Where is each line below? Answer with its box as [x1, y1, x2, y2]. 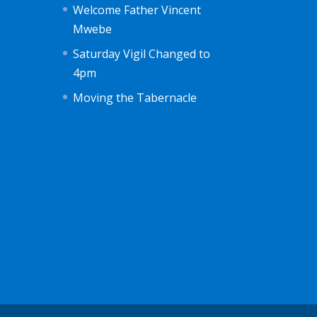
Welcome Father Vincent [73, 1, 202, 18]
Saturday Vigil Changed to [73, 45, 211, 62]
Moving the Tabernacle [73, 89, 197, 105]
